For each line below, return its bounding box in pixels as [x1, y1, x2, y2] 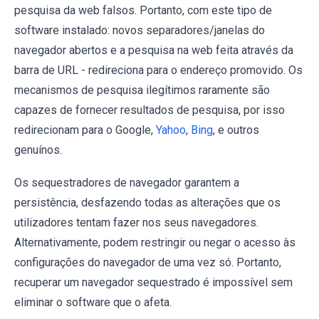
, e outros [213, 122, 259, 137]
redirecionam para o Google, [14, 122, 156, 137]
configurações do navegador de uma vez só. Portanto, [14, 255, 281, 269]
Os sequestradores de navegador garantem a [14, 175, 239, 189]
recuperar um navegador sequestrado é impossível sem [14, 275, 293, 289]
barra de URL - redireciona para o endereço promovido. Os [14, 63, 303, 77]
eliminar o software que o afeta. [14, 295, 172, 309]
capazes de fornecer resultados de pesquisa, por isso [14, 103, 285, 117]
